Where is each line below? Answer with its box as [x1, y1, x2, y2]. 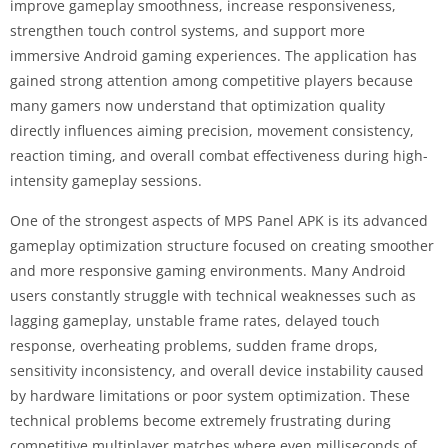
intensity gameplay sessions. [10, 170, 202, 190]
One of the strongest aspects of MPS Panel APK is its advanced [10, 210, 428, 230]
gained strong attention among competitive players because [10, 70, 413, 90]
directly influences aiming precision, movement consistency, [10, 120, 414, 140]
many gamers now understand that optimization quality [10, 95, 385, 115]
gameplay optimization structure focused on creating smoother [10, 235, 434, 255]
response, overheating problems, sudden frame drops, [10, 335, 378, 355]
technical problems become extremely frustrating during [10, 410, 391, 430]
